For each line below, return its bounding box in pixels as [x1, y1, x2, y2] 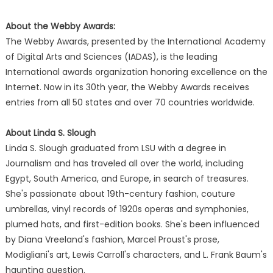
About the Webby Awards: [5, 20, 115, 32]
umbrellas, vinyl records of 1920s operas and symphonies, [5, 203, 249, 215]
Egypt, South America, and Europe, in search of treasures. [5, 172, 249, 185]
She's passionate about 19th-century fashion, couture [5, 188, 235, 200]
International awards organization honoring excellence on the [5, 66, 268, 78]
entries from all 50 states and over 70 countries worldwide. [5, 96, 255, 108]
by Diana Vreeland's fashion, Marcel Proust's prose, [5, 233, 219, 246]
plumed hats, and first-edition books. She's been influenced [5, 218, 260, 230]
